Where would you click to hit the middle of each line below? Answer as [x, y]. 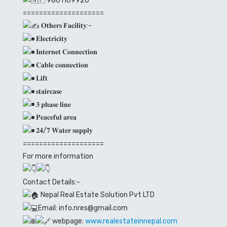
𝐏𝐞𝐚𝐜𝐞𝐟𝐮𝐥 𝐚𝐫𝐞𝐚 [55, 118]
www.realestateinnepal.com [131, 221]
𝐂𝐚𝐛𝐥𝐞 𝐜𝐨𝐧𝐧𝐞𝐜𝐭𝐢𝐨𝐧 [61, 65]
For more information [58, 157]
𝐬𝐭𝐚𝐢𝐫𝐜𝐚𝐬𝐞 [48, 91]
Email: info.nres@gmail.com [83, 208]
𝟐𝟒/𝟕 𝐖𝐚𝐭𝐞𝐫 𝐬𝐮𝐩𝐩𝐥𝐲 [64, 131]
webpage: [68, 221]
